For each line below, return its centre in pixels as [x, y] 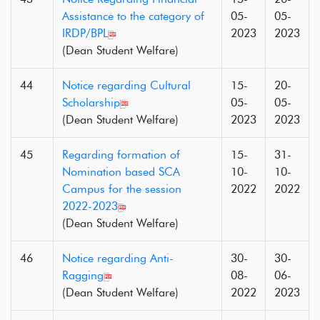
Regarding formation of [121, 155]
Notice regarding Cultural [126, 85]
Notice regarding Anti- [118, 258]
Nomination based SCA [121, 172]
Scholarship [91, 102]
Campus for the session [122, 189]
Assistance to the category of [133, 16]
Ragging [83, 275]
